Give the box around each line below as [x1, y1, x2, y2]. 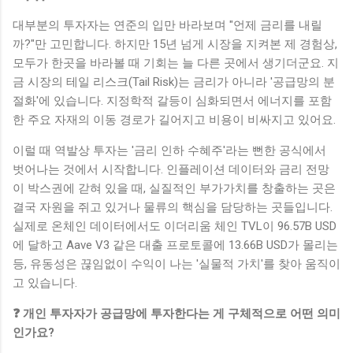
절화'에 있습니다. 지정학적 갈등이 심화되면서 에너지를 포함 [13, 94, 332, 109]
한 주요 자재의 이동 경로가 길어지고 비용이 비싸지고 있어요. [13, 113, 336, 128]
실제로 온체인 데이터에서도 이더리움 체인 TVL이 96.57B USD [13, 219, 336, 234]
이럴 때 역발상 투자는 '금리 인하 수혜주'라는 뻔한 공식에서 [13, 143, 326, 158]
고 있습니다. [13, 276, 77, 291]
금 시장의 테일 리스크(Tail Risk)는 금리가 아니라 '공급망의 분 [13, 75, 335, 90]
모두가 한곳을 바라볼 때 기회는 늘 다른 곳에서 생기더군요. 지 [13, 56, 339, 71]
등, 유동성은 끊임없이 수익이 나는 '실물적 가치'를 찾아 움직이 [13, 257, 340, 272]
